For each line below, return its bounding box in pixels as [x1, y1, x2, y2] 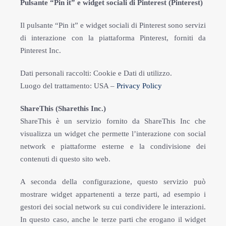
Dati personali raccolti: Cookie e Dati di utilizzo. [20, 69, 172, 77]
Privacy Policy [117, 82, 162, 90]
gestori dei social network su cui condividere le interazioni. [20, 203, 206, 211]
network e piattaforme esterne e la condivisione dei [20, 142, 206, 150]
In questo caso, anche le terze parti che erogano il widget [20, 215, 206, 223]
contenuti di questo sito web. [20, 155, 110, 163]
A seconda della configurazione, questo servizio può [20, 178, 206, 186]
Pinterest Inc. [20, 46, 61, 54]
